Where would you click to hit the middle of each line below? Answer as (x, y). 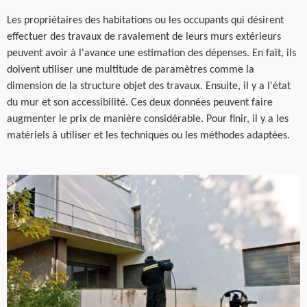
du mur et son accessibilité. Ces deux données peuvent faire (140, 103)
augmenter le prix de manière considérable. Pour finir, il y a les (148, 119)
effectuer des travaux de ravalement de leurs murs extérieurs (144, 37)
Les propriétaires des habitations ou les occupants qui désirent (145, 21)
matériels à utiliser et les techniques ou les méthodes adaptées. (148, 136)
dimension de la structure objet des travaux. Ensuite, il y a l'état (149, 86)
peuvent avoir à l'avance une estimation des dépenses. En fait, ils (151, 53)
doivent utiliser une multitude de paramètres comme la (131, 70)
